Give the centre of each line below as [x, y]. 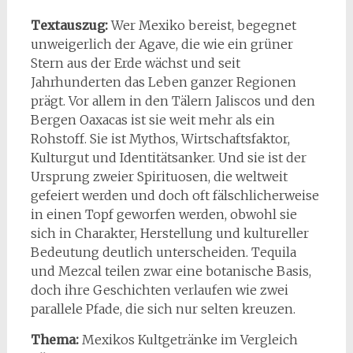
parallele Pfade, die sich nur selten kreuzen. [163, 308]
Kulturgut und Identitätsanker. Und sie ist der [168, 157]
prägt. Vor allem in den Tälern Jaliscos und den [173, 100]
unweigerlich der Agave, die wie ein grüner [162, 44]
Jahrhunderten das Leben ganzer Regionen [163, 82]
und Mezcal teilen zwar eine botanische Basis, [171, 271]
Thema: [56, 339]
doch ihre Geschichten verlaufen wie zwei [159, 290]
